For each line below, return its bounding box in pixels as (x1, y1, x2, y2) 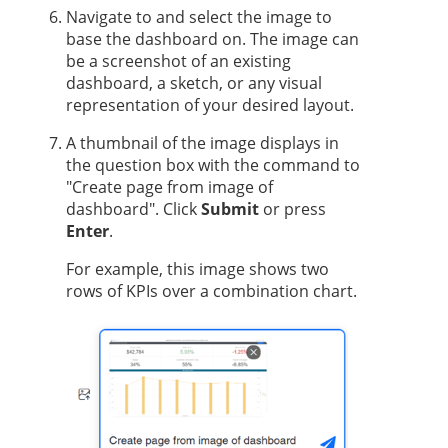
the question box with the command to (66, 153, 360, 176)
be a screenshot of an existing (66, 49, 291, 72)
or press (259, 197, 326, 220)
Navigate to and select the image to (66, 5, 332, 28)
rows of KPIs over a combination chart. (66, 279, 357, 302)
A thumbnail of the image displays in (66, 131, 339, 154)
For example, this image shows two (66, 257, 329, 280)
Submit (201, 197, 259, 220)
